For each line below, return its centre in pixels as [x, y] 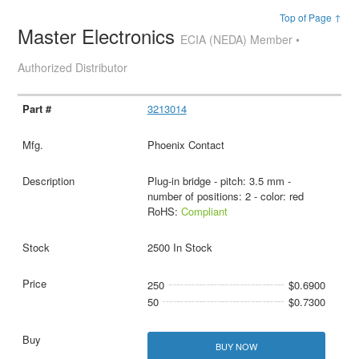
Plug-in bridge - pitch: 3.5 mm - [219, 181]
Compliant [204, 212]
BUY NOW [236, 347]
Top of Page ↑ [310, 18]
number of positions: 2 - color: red [225, 196]
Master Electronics [99, 36]
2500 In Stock [179, 248]
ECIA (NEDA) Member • [240, 40]
